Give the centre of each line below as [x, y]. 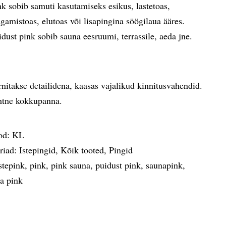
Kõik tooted [82, 150]
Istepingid [38, 150]
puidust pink [118, 165]
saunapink [164, 165]
